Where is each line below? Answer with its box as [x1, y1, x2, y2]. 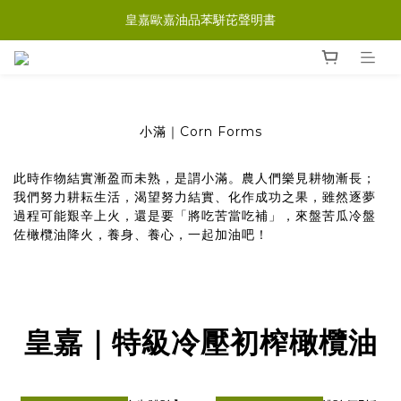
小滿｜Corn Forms [139, 123, 262, 140]
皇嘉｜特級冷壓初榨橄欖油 [23, 325, 378, 361]
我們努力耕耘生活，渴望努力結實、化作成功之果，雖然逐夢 [13, 188, 376, 205]
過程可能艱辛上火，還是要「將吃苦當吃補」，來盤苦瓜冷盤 [13, 207, 376, 224]
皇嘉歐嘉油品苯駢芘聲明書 [125, 12, 276, 28]
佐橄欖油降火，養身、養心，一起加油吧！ [13, 226, 269, 243]
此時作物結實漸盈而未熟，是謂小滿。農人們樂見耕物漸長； [13, 169, 376, 186]
